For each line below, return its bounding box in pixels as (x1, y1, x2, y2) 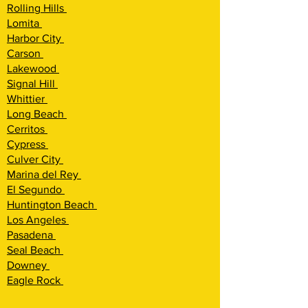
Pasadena (7, 229, 56, 241)
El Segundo (7, 184, 65, 195)
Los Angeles (7, 214, 69, 225)
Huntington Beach (7, 199, 97, 210)
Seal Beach (7, 244, 63, 256)
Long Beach (7, 108, 67, 120)
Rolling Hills (7, 2, 67, 14)
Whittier (7, 93, 47, 104)
